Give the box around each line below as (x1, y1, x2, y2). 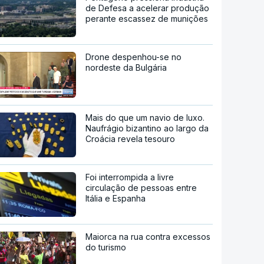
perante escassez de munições (85, 14, 209, 24)
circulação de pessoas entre (85, 183, 197, 193)
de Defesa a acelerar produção (85, 3, 210, 14)
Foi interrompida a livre (85, 172, 174, 183)
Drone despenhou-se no (85, 52, 182, 62)
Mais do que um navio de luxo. (85, 113, 205, 123)
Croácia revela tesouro (85, 134, 176, 144)
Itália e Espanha (85, 193, 146, 204)
